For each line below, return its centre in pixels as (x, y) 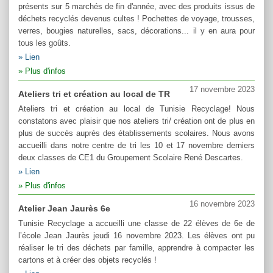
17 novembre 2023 (222, 89)
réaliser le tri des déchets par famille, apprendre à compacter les (136, 247)
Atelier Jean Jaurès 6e (64, 208)
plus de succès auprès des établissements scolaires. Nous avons (136, 133)
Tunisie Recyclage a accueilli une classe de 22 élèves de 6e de (136, 223)
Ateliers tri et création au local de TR (94, 94)
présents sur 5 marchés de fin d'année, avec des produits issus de (136, 6)
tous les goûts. (44, 43)
